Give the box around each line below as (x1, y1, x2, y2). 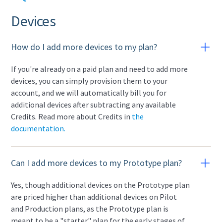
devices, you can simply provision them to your (11, 76, 168, 86)
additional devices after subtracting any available (11, 100, 176, 110)
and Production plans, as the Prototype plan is (11, 204, 169, 214)
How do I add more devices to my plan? (11, 41, 158, 53)
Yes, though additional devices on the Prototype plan (11, 180, 190, 190)
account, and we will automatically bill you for (11, 88, 167, 98)
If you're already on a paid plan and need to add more (11, 64, 188, 74)
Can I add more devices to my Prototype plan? (11, 157, 182, 168)
